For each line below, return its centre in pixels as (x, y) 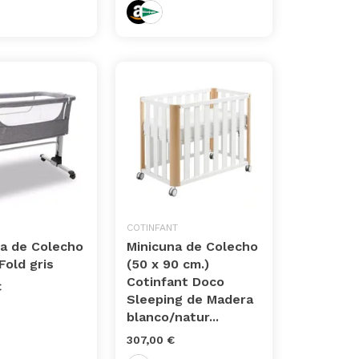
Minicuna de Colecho (193, 247)
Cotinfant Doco (176, 282)
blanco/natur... (173, 317)
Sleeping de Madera (190, 300)
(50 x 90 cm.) (168, 264)
